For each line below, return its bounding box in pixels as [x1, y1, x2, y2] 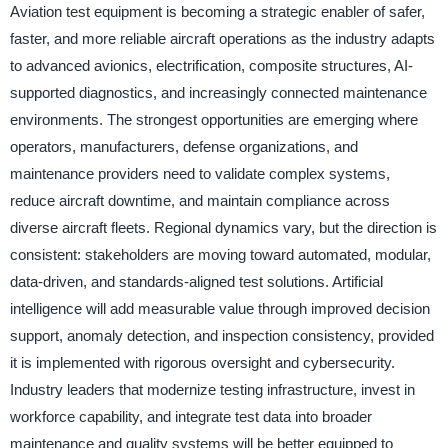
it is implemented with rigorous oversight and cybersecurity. [9, 354, 395, 372]
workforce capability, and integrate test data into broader [9, 408, 372, 426]
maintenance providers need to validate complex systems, [9, 165, 390, 183]
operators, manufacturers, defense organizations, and [9, 138, 358, 156]
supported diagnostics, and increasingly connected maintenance [9, 84, 427, 102]
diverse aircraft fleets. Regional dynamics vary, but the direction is [9, 219, 437, 237]
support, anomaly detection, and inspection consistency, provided [9, 327, 434, 345]
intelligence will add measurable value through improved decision [9, 300, 430, 318]
